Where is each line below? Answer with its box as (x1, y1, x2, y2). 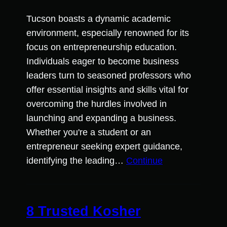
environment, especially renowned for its (26, 28, 189, 39)
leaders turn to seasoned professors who (26, 70, 191, 81)
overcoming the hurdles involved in (26, 99, 167, 109)
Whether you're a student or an (26, 127, 151, 138)
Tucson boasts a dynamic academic (26, 14, 171, 24)
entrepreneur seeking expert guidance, (26, 141, 182, 152)
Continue (126, 156, 163, 166)
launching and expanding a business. (26, 113, 176, 124)
